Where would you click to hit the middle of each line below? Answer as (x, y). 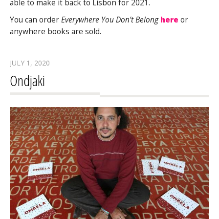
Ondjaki (27, 81)
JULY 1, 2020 (30, 63)
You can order (34, 20)
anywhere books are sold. (55, 32)
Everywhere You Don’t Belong (109, 20)
